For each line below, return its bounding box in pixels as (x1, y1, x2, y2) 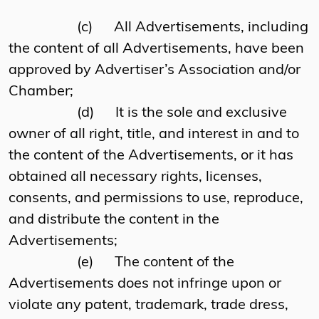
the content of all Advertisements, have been (9, 42, 304, 57)
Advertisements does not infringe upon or (9, 277, 281, 292)
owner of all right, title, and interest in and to (9, 127, 299, 142)
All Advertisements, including (114, 21, 308, 36)
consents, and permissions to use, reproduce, (9, 192, 303, 206)
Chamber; (9, 85, 73, 100)
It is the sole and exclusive (115, 106, 287, 121)
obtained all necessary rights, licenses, (9, 170, 262, 185)
